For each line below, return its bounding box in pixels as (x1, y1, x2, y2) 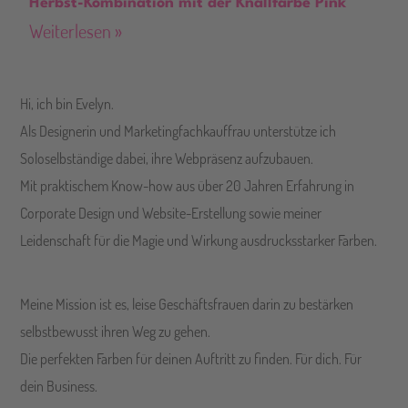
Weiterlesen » (29, 19, 123, 44)
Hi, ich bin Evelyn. (20, 95, 115, 114)
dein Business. (20, 377, 101, 396)
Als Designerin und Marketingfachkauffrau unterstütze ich (20, 122, 337, 141)
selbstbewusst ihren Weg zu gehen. (20, 322, 211, 342)
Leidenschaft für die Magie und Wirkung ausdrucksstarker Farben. (20, 231, 378, 250)
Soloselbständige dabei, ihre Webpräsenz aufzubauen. (20, 149, 314, 168)
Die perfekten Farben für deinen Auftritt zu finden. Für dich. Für (20, 350, 362, 369)
